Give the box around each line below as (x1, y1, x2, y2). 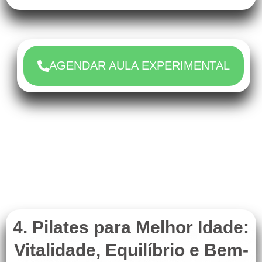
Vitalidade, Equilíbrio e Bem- (13, 240, 249, 260)
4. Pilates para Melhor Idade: (13, 218, 249, 237)
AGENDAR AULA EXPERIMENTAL (49, 59, 230, 73)
